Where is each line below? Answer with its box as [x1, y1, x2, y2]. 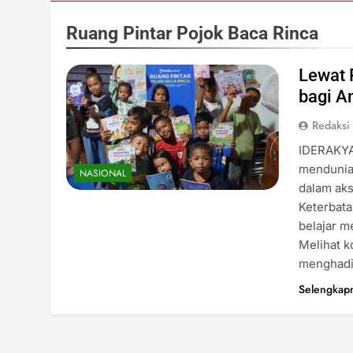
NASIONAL [80, 166, 126, 181]
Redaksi [312, 117, 351, 133]
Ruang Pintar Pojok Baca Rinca [66, 21, 318, 44]
